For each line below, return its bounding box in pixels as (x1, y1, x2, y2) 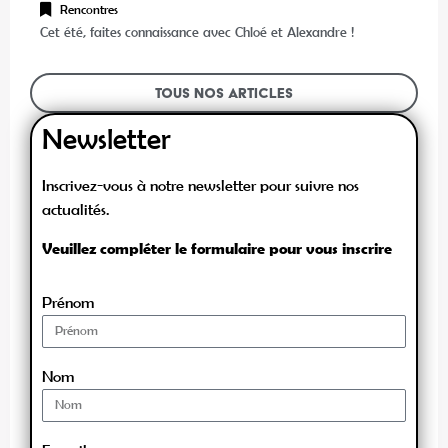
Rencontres (60, 2, 118, 18)
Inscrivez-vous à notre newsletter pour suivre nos (42, 176, 359, 195)
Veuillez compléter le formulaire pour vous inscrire (42, 238, 392, 257)
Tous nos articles (155, 85, 293, 102)
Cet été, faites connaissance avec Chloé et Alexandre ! (40, 24, 354, 41)
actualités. (42, 200, 109, 219)
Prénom (42, 292, 94, 311)
